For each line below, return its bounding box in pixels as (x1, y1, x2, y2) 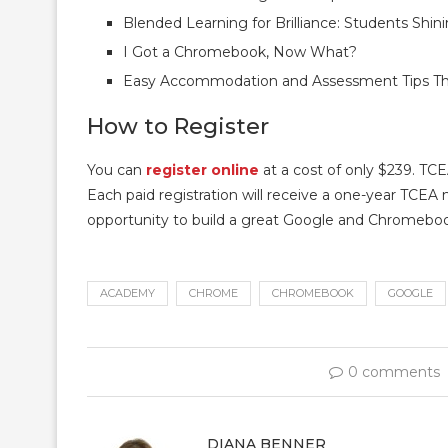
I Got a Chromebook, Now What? (123, 43, 357, 61)
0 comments (347, 363, 440, 381)
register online (146, 161, 259, 179)
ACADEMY (100, 286, 155, 300)
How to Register (87, 113, 269, 140)
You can (87, 161, 146, 179)
